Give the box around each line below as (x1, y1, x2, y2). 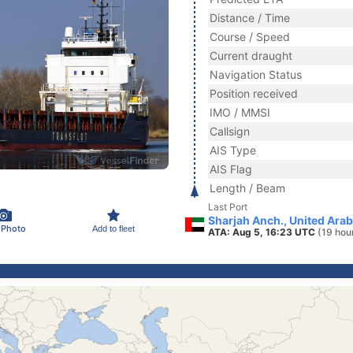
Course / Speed (210, 30, 290, 43)
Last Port (208, 201, 247, 213)
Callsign (210, 124, 250, 138)
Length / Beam (210, 181, 285, 195)
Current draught (210, 49, 292, 62)
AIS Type (210, 143, 256, 157)
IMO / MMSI (210, 106, 270, 119)
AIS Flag (210, 162, 252, 176)
